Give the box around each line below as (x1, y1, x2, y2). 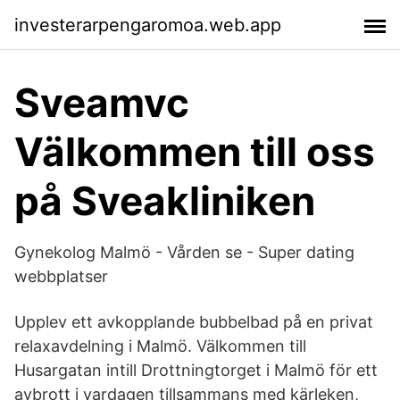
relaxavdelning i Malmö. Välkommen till (14, 337, 306, 355)
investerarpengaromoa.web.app (14, 13, 281, 36)
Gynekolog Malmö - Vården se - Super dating (14, 243, 354, 262)
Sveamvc (14, 79, 189, 127)
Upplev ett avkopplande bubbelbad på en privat (14, 312, 373, 331)
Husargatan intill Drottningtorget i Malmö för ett (14, 361, 378, 379)
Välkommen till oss (14, 128, 375, 176)
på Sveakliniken (14, 177, 315, 225)
